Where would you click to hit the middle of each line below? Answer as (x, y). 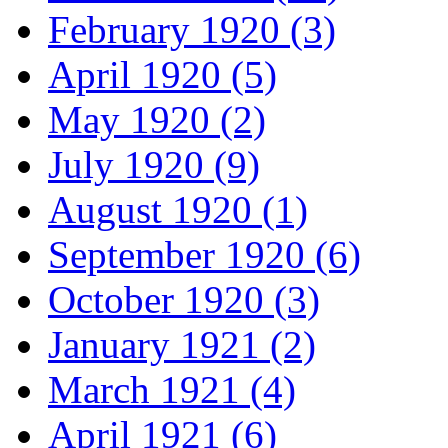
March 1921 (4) (172, 390)
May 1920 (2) (157, 120)
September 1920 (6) (204, 255)
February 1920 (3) (192, 30)
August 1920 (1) (178, 210)
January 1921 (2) (182, 345)
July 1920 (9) (154, 165)
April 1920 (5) (162, 75)
